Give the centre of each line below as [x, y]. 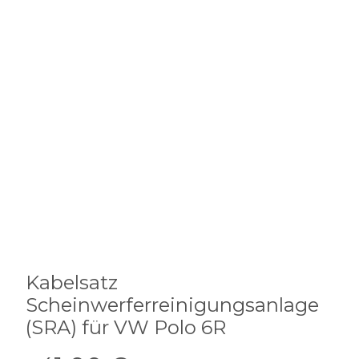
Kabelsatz [72, 282]
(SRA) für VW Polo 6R [126, 327]
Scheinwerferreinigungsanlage [172, 305]
